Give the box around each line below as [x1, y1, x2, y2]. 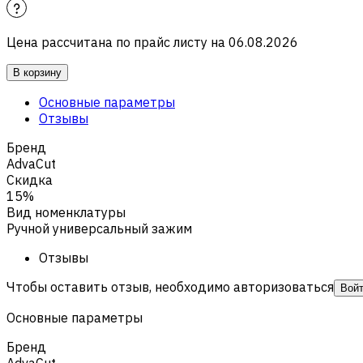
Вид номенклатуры [6, 203, 126, 220]
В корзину [13, 66, 62, 79]
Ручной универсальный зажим [6, 220, 192, 237]
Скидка [6, 171, 53, 188]
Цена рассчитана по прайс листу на [6, 33, 225, 50]
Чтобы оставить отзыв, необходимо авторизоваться [6, 278, 334, 295]
